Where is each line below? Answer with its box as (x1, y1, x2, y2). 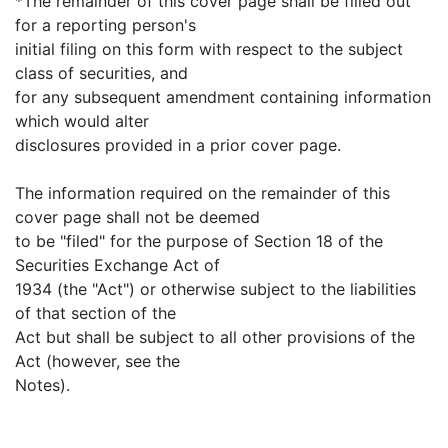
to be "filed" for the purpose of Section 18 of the (15, 231, 383, 252)
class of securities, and (15, 63, 188, 84)
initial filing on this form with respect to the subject (15, 39, 403, 60)
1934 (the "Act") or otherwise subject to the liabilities (15, 279, 416, 300)
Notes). (15, 375, 70, 396)
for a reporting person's (15, 15, 196, 36)
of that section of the (15, 303, 176, 324)
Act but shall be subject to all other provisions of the (15, 327, 415, 348)
